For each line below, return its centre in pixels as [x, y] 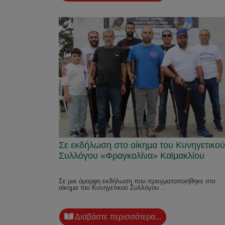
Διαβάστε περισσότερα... [117, 217]
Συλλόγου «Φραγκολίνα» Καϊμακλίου [132, 156]
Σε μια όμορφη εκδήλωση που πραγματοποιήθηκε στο [137, 181]
